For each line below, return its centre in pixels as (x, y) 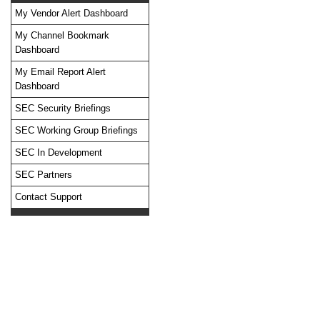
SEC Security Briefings (63, 108)
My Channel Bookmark (62, 35)
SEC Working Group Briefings (76, 130)
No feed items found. (61, 55)
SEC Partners (44, 175)
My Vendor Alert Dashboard (71, 13)
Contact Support (49, 197)
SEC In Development (59, 152)
